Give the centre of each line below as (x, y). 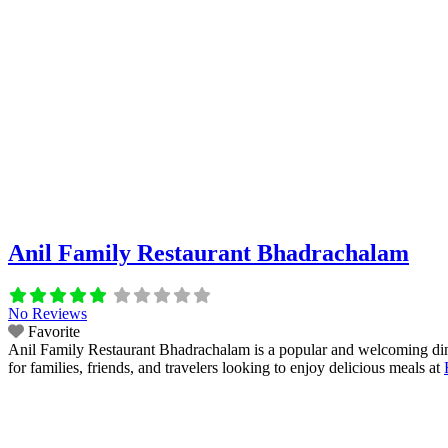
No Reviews (47, 314)
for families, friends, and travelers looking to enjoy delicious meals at (226, 368)
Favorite (54, 332)
